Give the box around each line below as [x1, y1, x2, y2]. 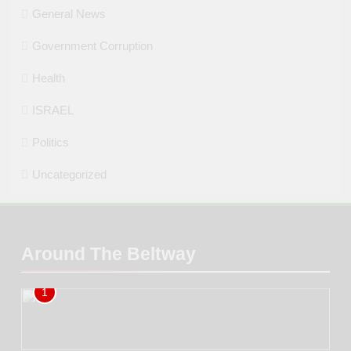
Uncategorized [32, 168, 107, 182]
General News [32, 7, 106, 21]
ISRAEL [32, 103, 74, 118]
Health [32, 71, 65, 85]
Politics [32, 136, 69, 150]
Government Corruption [32, 39, 153, 53]
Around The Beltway [21, 244, 196, 265]
